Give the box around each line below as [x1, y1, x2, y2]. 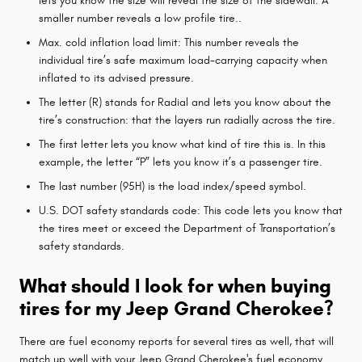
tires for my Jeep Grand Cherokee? [19, 296, 334, 321]
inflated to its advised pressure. [39, 70, 194, 85]
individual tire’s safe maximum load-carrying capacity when [39, 53, 327, 67]
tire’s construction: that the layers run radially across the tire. [39, 112, 335, 127]
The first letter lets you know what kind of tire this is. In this [39, 137, 326, 151]
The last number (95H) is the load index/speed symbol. [39, 179, 306, 193]
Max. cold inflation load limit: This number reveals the [39, 35, 299, 49]
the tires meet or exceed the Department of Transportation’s [39, 221, 335, 235]
